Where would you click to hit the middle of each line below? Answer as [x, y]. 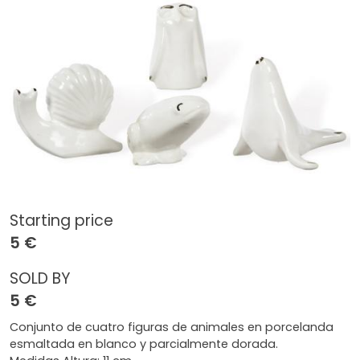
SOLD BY [40, 278]
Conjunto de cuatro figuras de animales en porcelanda [172, 327]
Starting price [61, 221]
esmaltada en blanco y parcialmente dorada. [144, 344]
